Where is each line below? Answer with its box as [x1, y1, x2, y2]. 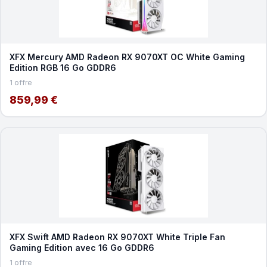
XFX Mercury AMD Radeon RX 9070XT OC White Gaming [9, 51, 245, 62]
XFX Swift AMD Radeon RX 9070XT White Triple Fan [9, 231, 225, 242]
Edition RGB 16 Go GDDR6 [9, 62, 116, 73]
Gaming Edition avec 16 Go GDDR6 [9, 242, 154, 253]
